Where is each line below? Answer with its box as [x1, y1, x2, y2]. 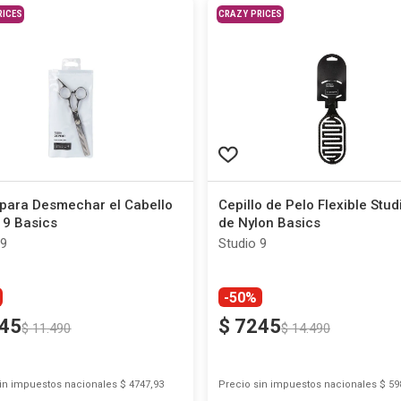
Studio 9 [218, 235, 267, 252]
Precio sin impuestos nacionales [218, 379, 377, 390]
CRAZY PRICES [218, 8, 282, 20]
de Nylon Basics [218, 215, 320, 231]
